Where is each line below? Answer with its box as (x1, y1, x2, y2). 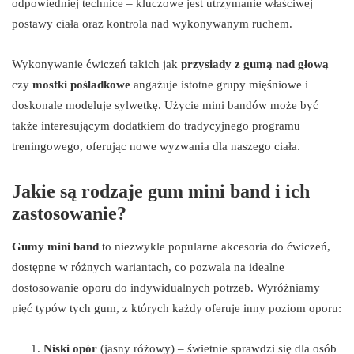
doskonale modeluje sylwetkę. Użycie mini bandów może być (12, 98, 318, 111)
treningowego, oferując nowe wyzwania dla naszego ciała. (12, 139, 300, 153)
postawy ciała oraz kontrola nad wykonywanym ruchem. (12, 17, 292, 30)
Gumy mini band (12, 239, 99, 253)
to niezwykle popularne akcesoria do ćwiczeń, (99, 239, 330, 253)
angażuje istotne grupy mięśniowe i (130, 77, 308, 91)
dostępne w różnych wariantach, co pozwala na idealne (12, 260, 284, 273)
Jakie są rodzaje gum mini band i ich (12, 180, 310, 201)
